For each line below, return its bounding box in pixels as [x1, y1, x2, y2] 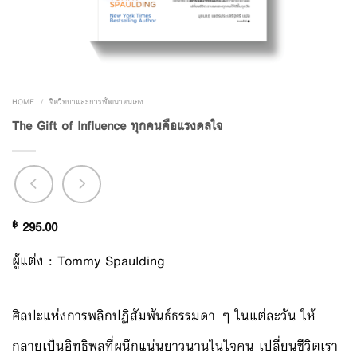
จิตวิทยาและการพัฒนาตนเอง [49, 95, 144, 108]
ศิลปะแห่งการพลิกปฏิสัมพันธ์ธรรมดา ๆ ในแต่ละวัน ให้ [12, 304, 316, 328]
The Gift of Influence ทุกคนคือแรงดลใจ [12, 114, 222, 136]
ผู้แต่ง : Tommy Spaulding [12, 249, 164, 273]
